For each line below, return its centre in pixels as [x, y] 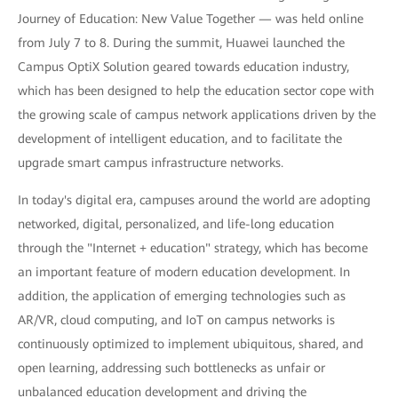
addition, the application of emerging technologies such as [182, 296]
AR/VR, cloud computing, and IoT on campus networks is [176, 320]
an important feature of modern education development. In [184, 272]
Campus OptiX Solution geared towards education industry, [183, 67]
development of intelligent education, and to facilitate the [180, 139]
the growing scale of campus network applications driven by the [197, 115]
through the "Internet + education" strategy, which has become [193, 248]
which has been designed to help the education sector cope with [196, 91]
